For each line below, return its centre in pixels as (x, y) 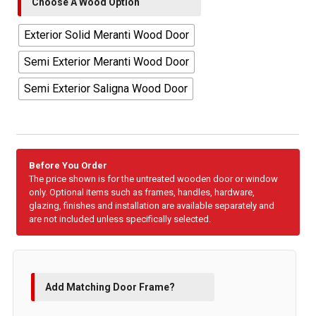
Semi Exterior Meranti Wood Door (107, 61)
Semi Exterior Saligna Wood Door (106, 88)
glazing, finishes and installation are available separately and (152, 205)
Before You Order (68, 165)
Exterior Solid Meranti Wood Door (107, 35)
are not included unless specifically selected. (120, 219)
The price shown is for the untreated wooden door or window (154, 178)
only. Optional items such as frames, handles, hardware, (142, 192)
